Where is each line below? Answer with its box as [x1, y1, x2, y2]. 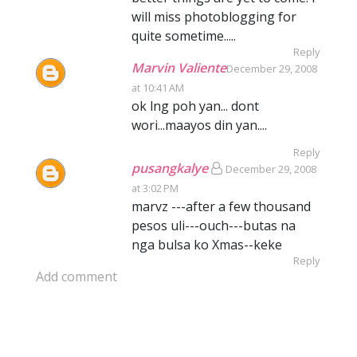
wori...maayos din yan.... [131, 116, 267, 134]
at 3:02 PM [131, 181, 178, 195]
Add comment [36, 268, 117, 285]
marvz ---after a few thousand [131, 198, 311, 215]
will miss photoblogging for [131, 8, 296, 25]
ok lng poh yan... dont [131, 97, 259, 115]
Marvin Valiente [131, 59, 226, 76]
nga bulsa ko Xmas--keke [131, 236, 282, 253]
